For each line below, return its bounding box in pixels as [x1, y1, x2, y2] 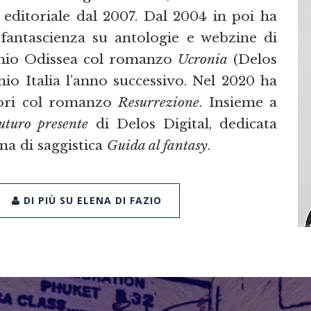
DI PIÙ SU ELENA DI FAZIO [20, 193, 162, 207]
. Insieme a [199, 94, 278, 111]
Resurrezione [118, 94, 200, 111]
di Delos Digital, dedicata [88, 115, 277, 133]
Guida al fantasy [107, 137, 208, 154]
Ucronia [177, 51, 228, 68]
